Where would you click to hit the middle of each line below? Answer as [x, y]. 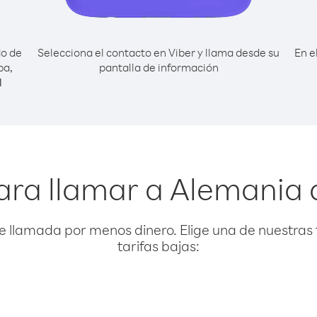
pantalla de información [158, 67]
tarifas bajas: [158, 246]
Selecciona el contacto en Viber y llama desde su [158, 52]
